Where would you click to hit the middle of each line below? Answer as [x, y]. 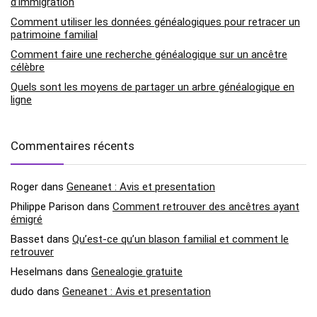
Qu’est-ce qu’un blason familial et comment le [180, 239]
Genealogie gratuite [137, 271]
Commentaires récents [73, 145]
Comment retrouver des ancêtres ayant [206, 206]
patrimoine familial [54, 34]
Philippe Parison [47, 206]
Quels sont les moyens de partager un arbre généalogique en [152, 87]
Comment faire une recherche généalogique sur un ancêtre [149, 54]
